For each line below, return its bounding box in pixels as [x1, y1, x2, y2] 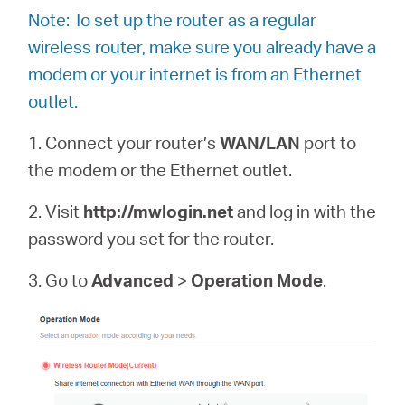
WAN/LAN [220, 131, 301, 154]
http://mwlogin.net [83, 200, 234, 222]
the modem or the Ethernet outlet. [28, 158, 293, 181]
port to [300, 131, 357, 154]
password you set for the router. [28, 227, 275, 250]
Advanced [91, 268, 174, 291]
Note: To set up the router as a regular [28, 8, 317, 31]
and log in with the [233, 200, 377, 222]
